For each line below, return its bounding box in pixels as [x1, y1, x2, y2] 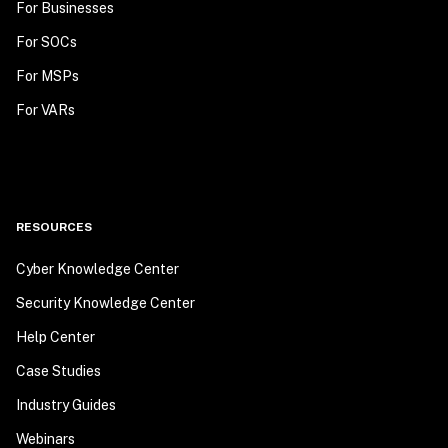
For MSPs [16, 68, 79, 84]
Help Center [16, 329, 95, 345]
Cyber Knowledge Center [16, 261, 179, 277]
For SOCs [16, 34, 77, 50]
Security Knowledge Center [16, 295, 195, 311]
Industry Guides [16, 397, 116, 413]
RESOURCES [16, 220, 92, 234]
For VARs [16, 102, 75, 118]
